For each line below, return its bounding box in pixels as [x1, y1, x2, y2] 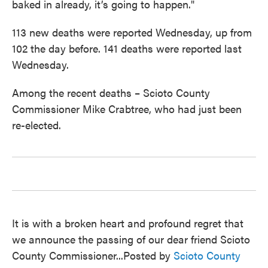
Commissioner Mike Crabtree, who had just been [12, 101, 242, 117]
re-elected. [12, 117, 61, 133]
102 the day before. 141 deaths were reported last [12, 41, 242, 56]
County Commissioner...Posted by [12, 248, 173, 263]
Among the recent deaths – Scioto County [12, 85, 210, 100]
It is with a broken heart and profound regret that [12, 215, 243, 231]
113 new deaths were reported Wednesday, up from [12, 25, 252, 40]
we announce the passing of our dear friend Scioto [12, 232, 250, 247]
